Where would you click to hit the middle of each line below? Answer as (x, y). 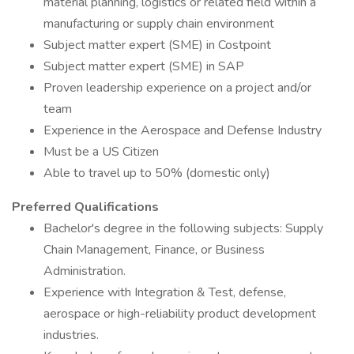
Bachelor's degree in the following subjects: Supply (183, 228)
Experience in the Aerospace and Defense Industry (183, 130)
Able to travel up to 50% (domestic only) (157, 173)
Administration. (85, 271)
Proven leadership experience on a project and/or (177, 88)
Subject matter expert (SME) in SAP (144, 66)
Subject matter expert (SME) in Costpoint (157, 45)
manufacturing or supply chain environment (159, 24)
